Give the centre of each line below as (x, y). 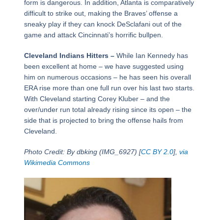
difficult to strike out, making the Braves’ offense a (101, 14)
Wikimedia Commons (57, 163)
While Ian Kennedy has (152, 56)
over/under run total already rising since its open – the (108, 110)
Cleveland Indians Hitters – (70, 56)
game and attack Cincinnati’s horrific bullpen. (93, 35)
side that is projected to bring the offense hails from (103, 121)
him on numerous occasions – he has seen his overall (107, 77)
